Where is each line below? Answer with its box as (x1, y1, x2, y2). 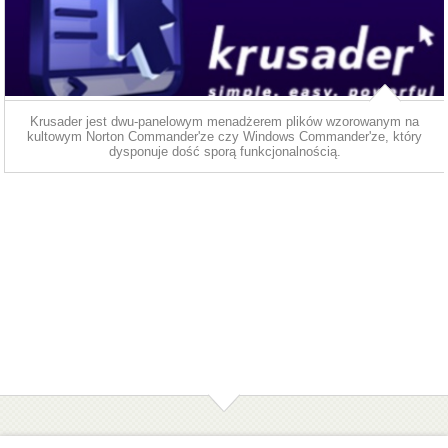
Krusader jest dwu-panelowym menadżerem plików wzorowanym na (30, 113, 420, 129)
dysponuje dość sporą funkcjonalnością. (108, 143, 341, 159)
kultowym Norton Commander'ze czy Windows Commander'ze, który (27, 128, 423, 144)
